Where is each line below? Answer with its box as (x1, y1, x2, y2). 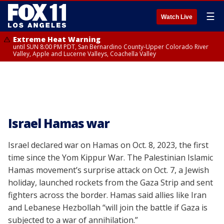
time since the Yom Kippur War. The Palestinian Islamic (8, 152, 213, 163)
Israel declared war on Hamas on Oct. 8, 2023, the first (8, 139, 208, 150)
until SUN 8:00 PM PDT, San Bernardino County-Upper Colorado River (13, 42, 208, 51)
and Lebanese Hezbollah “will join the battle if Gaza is (8, 202, 207, 213)
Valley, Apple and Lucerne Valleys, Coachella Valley (13, 49, 156, 58)
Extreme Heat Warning (13, 34, 100, 44)
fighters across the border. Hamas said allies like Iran (8, 189, 206, 200)
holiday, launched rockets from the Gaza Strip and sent (8, 177, 213, 188)
